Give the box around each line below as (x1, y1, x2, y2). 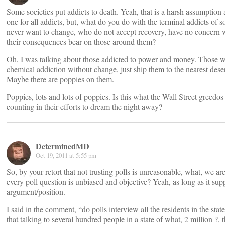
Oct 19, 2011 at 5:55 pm (36, 151, 96, 160)
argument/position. (7, 186, 65, 197)
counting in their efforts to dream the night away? (7, 101, 162, 112)
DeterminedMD (36, 140, 89, 152)
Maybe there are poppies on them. (7, 74, 114, 84)
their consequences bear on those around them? (7, 36, 156, 47)
